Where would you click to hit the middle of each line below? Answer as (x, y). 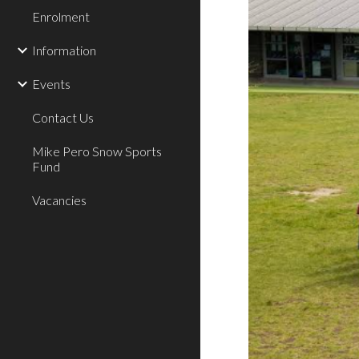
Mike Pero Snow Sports (97, 151)
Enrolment (61, 16)
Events (51, 84)
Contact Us (63, 117)
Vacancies (59, 200)
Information (64, 50)
